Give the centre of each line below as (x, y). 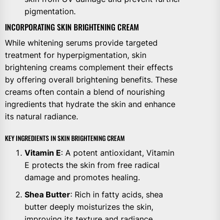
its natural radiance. (41, 116)
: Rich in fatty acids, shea (117, 194)
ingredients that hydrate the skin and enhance (90, 104)
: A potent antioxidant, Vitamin (118, 152)
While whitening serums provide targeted (81, 42)
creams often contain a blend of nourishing (85, 92)
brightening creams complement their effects (89, 67)
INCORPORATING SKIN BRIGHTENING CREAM (72, 27)
